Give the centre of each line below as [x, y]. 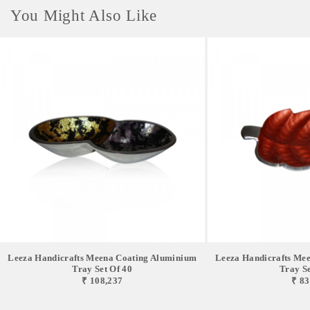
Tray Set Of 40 [102, 268]
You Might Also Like [84, 16]
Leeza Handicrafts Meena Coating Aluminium [102, 257]
